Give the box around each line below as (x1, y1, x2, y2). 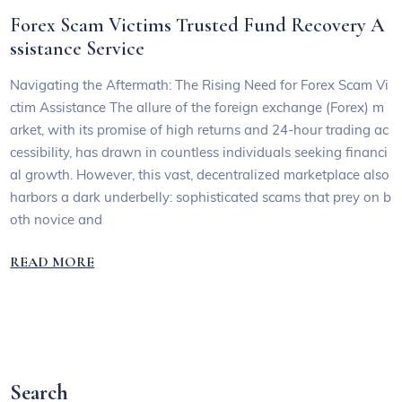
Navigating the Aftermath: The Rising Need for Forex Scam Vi (10, 76, 389, 94)
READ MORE (10, 252, 95, 271)
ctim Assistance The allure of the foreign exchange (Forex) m (10, 99, 385, 117)
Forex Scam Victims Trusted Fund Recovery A (10, 13, 386, 37)
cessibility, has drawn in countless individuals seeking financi (10, 144, 389, 162)
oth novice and (10, 211, 103, 229)
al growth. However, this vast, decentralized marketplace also (10, 166, 390, 184)
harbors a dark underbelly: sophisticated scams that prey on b (10, 188, 392, 206)
